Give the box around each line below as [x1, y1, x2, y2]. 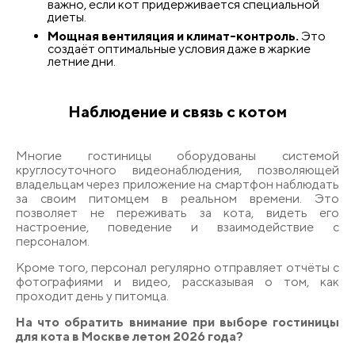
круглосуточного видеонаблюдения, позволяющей [16, 162, 339, 177]
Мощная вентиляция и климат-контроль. [48, 28, 299, 44]
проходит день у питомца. [16, 288, 169, 303]
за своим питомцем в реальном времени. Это [16, 190, 339, 206]
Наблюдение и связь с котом [68, 101, 287, 120]
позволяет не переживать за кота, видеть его [16, 204, 339, 220]
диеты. [48, 9, 86, 25]
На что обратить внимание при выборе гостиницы [16, 314, 339, 330]
